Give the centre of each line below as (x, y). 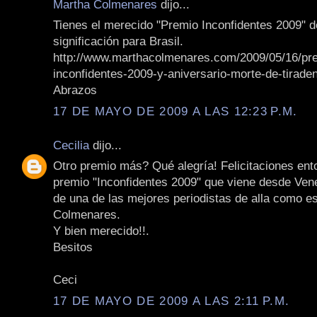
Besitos (73, 247)
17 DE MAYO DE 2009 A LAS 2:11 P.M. (172, 300)
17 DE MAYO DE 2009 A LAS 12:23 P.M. (175, 111)
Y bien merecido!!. (101, 231)
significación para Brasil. (118, 41)
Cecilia (71, 145)
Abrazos (75, 90)
